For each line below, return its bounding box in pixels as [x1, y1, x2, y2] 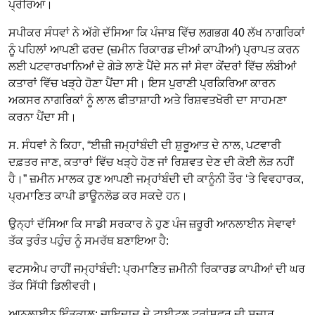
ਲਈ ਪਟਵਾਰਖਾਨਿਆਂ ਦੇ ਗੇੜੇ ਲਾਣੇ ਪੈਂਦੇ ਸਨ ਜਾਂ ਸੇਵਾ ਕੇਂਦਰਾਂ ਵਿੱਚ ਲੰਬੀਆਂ [8, 60, 296, 72]
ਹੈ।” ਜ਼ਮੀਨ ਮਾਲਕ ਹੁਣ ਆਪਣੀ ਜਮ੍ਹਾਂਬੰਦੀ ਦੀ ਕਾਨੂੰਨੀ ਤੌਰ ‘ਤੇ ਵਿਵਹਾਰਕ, [8, 172, 304, 185]
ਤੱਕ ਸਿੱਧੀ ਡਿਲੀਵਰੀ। [8, 279, 98, 292]
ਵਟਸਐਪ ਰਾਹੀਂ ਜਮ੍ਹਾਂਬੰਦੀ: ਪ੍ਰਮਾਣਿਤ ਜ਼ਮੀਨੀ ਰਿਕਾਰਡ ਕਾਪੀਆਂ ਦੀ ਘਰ [8, 262, 305, 275]
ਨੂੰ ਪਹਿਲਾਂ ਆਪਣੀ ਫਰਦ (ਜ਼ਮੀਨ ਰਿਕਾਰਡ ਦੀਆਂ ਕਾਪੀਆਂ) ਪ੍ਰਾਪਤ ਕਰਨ [8, 43, 300, 56]
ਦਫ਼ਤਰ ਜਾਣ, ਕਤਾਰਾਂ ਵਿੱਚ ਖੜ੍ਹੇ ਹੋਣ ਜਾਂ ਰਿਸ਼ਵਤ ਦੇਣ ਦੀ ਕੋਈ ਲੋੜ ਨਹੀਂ [8, 155, 294, 168]
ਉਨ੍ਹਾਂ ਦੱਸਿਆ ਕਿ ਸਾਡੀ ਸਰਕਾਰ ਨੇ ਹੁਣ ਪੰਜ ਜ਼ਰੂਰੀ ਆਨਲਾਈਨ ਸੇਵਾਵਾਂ [8, 217, 296, 230]
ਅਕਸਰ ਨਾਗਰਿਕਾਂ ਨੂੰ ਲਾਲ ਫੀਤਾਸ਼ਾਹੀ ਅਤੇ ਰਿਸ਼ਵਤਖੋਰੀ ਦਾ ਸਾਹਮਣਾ [8, 94, 287, 106]
